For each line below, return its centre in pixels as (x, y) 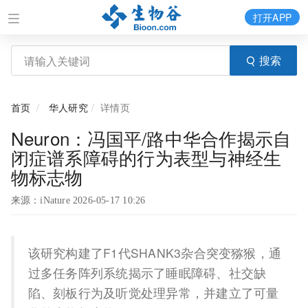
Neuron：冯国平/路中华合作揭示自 (151, 138)
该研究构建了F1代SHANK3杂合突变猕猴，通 (155, 253)
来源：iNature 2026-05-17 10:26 (78, 200)
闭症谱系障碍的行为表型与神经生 (146, 157)
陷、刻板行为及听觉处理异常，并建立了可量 (153, 293)
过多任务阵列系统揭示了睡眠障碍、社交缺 (147, 273)
